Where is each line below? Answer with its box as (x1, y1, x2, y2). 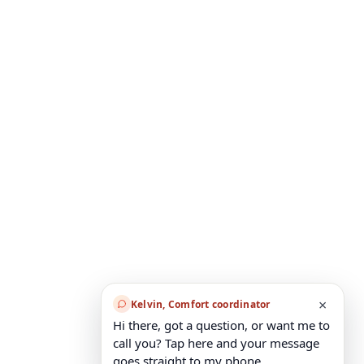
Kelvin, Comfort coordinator (131, 297, 271, 311)
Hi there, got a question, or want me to (113, 317, 330, 333)
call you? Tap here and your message (113, 335, 319, 351)
